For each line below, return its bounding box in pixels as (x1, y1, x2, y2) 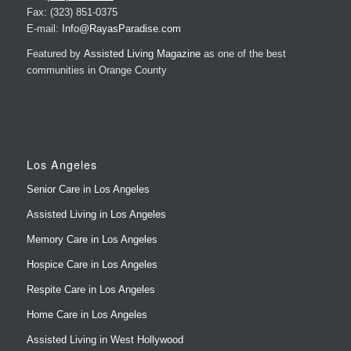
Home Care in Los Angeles (26, 268, 147, 280)
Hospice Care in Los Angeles (26, 218, 157, 230)
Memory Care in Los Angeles (26, 193, 157, 205)
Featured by (26, 6, 84, 19)
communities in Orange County (26, 23, 167, 35)
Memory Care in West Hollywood (26, 318, 175, 331)
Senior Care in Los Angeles (26, 143, 150, 155)
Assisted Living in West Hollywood (26, 293, 183, 306)
